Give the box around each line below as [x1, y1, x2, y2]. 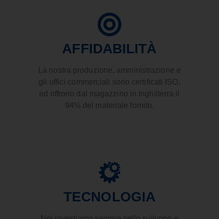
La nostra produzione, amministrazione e [38, 66, 181, 75]
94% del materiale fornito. [65, 101, 154, 110]
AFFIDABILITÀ [62, 41, 157, 57]
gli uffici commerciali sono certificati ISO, [39, 78, 180, 87]
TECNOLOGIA [64, 189, 155, 205]
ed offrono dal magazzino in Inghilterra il [39, 89, 180, 98]
